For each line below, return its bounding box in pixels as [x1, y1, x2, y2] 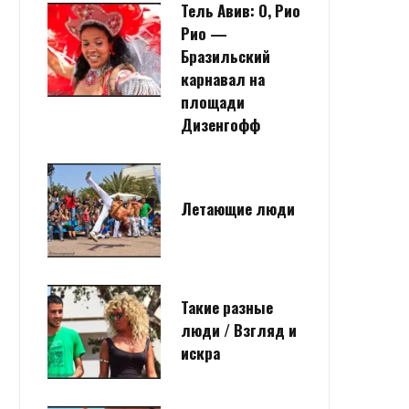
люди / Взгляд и [181, 318, 297, 341]
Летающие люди [181, 196, 295, 220]
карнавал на [181, 67, 265, 90]
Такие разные [181, 295, 273, 319]
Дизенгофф [181, 112, 260, 136]
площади [181, 89, 245, 113]
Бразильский [181, 44, 270, 68]
